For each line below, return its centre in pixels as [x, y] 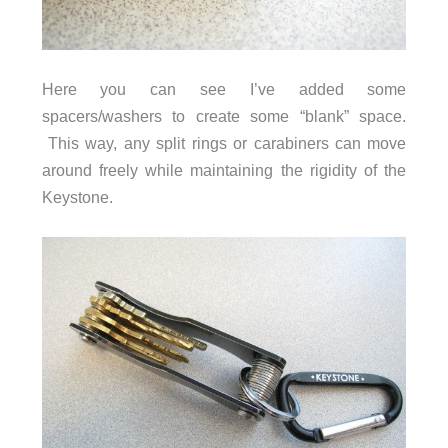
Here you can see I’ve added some [224, 89]
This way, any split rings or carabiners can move [224, 143]
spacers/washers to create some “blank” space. [224, 116]
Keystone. [77, 197]
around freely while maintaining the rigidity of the [224, 170]
